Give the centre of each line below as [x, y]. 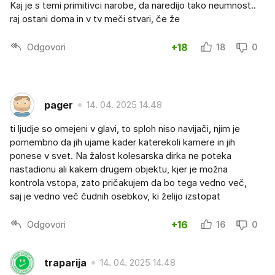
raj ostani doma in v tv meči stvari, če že [95, 19]
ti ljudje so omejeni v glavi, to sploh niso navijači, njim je [125, 129]
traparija [65, 262]
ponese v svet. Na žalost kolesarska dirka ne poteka [121, 156]
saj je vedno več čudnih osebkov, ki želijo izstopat [115, 196]
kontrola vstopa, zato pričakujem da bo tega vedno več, [128, 183]
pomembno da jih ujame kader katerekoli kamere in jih [122, 142]
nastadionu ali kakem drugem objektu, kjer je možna [119, 169]
